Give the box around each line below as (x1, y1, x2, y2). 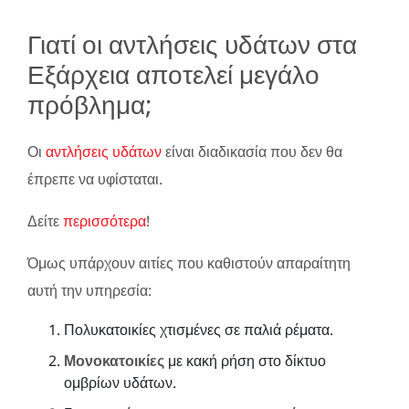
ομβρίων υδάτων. (64, 372, 176, 393)
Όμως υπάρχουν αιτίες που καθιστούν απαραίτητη (27, 252, 351, 273)
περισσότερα (63, 210, 146, 231)
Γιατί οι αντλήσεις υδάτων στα (27, 26, 357, 61)
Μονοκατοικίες (64, 350, 164, 371)
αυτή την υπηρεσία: (27, 279, 152, 300)
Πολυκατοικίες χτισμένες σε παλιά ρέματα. (64, 319, 333, 340)
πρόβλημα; (27, 86, 152, 121)
